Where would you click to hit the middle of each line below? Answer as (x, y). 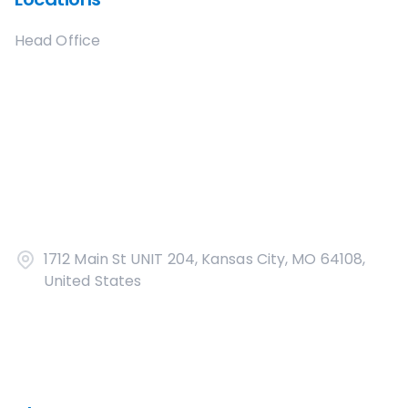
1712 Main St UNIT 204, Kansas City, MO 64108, (205, 259)
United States (93, 281)
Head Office (57, 41)
